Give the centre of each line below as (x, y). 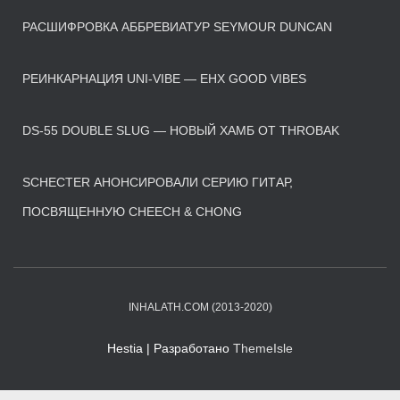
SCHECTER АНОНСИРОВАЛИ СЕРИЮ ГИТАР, (158, 182)
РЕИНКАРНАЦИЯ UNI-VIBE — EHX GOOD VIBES (164, 78)
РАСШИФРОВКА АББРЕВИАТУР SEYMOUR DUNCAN (177, 26)
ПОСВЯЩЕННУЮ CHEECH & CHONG (132, 211)
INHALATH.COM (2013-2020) (200, 307)
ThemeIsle (263, 348)
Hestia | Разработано (170, 348)
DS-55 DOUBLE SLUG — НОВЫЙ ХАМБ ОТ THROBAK (181, 130)
